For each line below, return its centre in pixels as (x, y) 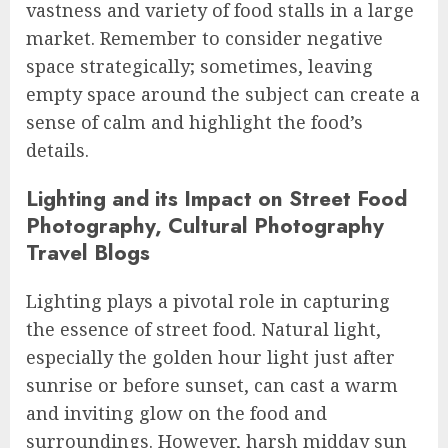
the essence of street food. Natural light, (203, 328)
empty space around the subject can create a (223, 93)
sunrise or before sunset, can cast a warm (212, 384)
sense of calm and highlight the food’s (194, 121)
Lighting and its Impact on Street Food (216, 198)
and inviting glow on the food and (176, 412)
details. (57, 149)
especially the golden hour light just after (210, 356)
